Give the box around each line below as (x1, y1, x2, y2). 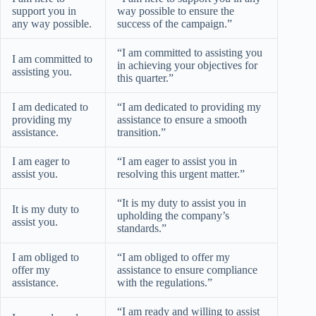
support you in (12, 4, 76, 17)
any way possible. (12, 17, 92, 30)
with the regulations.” (117, 276, 212, 288)
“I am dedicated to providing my (117, 100, 261, 113)
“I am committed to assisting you (117, 46, 262, 59)
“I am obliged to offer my (117, 250, 230, 263)
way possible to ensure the (117, 4, 234, 17)
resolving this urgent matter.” (117, 167, 245, 180)
